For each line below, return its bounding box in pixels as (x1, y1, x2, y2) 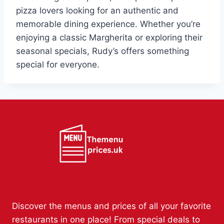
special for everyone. (16, 59, 99, 69)
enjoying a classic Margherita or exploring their (16, 32, 202, 42)
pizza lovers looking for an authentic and (16, 5, 178, 15)
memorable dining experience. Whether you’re (16, 18, 200, 29)
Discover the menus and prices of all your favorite (12, 200, 211, 211)
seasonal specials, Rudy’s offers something (16, 45, 189, 56)
